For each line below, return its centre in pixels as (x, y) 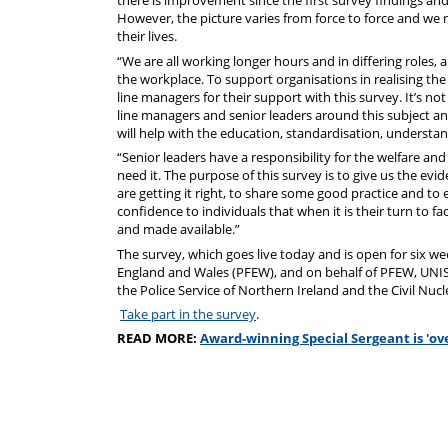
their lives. (147, 36)
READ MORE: (158, 338)
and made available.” (178, 229)
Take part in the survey (188, 313)
